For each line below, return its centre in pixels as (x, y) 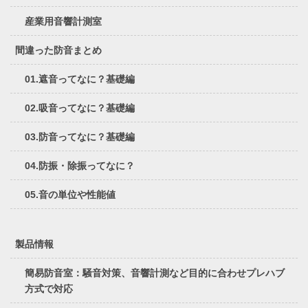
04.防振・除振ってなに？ (80, 166)
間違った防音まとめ (58, 51)
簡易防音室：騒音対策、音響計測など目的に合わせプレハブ (155, 273)
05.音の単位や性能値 (70, 195)
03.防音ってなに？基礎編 (80, 137)
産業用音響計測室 (63, 22)
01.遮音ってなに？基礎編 (80, 79)
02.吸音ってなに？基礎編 (80, 108)
